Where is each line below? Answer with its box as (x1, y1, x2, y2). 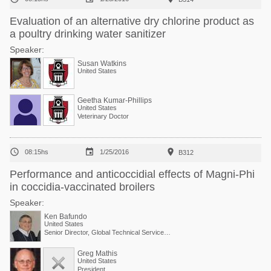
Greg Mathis (77, 249, 117, 258)
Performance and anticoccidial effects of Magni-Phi (10, 168, 255, 180)
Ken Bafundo (44, 212, 87, 221)
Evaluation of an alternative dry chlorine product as (10, 15, 254, 27)
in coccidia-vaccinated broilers (10, 181, 155, 193)
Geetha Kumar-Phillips (77, 96, 152, 105)
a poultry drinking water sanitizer (10, 28, 166, 40)
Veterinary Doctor (77, 113, 129, 120)
